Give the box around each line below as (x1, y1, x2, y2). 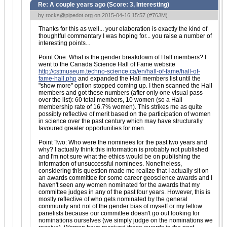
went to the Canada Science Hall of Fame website (39, 60, 175, 68)
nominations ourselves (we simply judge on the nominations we (39, 216, 213, 224)
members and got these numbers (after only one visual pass (39, 89, 203, 96)
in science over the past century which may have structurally (39, 117, 203, 125)
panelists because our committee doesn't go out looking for (39, 209, 200, 217)
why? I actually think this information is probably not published (39, 145, 208, 153)
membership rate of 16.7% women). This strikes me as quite (39, 103, 202, 110)
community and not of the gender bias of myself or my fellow (39, 202, 202, 210)
